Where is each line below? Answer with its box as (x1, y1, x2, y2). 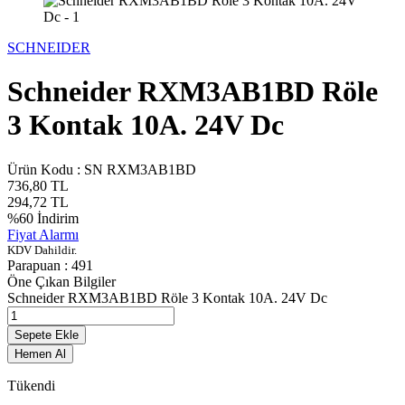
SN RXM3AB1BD (84, 161, 196, 177)
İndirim (33, 210, 79, 226)
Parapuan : (7, 257, 71, 273)
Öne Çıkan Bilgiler (7, 273, 116, 289)
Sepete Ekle (14, 327, 79, 342)
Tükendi (7, 377, 55, 393)
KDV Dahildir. (7, 242, 77, 257)
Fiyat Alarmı (7, 226, 79, 242)
